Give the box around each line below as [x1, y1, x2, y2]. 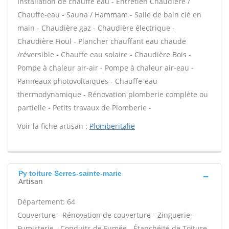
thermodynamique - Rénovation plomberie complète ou [17, 89, 208, 99]
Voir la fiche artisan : [17, 121, 89, 131]
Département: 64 [17, 197, 75, 207]
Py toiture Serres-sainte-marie [18, 169, 122, 177]
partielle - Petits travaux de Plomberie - [17, 103, 151, 112]
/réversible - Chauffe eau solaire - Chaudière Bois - [17, 50, 191, 59]
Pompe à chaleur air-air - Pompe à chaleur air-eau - [17, 63, 194, 73]
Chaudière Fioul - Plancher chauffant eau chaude [17, 36, 186, 46]
